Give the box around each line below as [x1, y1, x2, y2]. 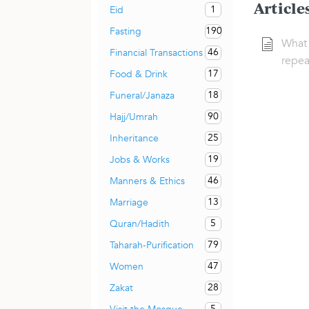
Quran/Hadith [110, 217, 170, 230]
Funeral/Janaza [110, 88, 175, 102]
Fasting [110, 24, 141, 38]
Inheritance [110, 131, 159, 145]
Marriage [110, 195, 148, 209]
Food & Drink [110, 67, 168, 81]
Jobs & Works [110, 152, 170, 166]
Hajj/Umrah [110, 110, 158, 123]
